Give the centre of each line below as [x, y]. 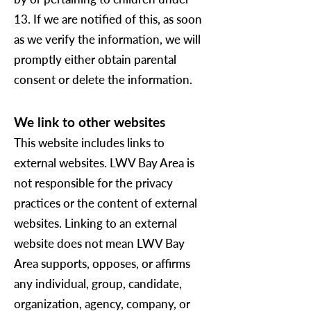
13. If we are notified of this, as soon [108, 19]
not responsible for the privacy [93, 183]
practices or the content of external [106, 203]
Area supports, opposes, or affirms [102, 263]
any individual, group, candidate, [98, 284]
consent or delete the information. [104, 79]
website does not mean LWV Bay [99, 243]
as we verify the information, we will [107, 39]
